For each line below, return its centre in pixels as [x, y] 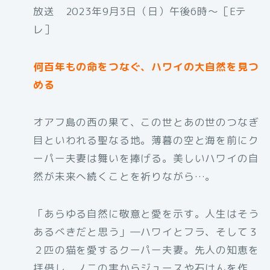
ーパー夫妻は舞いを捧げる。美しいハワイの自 [146, 159]
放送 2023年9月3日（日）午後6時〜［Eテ [140, 11]
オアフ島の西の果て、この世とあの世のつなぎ [146, 122]
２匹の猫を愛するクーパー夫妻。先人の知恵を [146, 250]
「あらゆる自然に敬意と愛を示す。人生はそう [146, 214]
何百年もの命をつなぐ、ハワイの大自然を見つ [146, 67]
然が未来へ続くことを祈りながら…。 [125, 177]
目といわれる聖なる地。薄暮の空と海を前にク [146, 140]
